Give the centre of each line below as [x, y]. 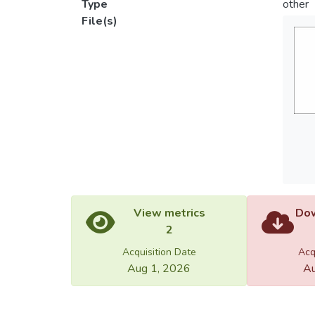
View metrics [169, 213]
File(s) [99, 21]
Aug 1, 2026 [159, 269]
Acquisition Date [159, 252]
